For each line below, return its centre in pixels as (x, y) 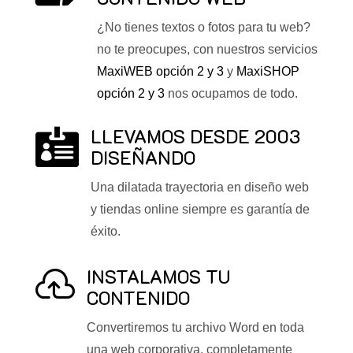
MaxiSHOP (268, 71)
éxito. (105, 231)
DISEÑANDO (143, 157)
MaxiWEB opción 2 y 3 (160, 71)
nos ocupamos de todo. (231, 93)
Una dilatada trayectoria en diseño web (199, 187)
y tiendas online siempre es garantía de (200, 209)
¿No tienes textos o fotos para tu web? (203, 27)
